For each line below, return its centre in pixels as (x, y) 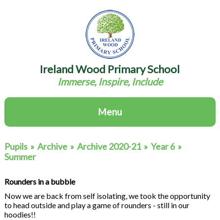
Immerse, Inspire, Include (110, 82)
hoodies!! (20, 214)
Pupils (16, 146)
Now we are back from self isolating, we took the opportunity (107, 196)
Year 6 (163, 146)
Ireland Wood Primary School (110, 69)
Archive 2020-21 (109, 146)
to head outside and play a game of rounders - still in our (97, 205)
